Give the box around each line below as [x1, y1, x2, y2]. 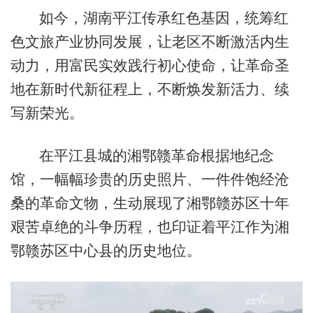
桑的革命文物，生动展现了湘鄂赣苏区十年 [10, 195, 289, 212]
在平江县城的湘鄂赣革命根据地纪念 [38, 147, 274, 164]
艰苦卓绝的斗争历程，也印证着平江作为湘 [10, 219, 289, 235]
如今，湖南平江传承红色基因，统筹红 [38, 9, 289, 26]
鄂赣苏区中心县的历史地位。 [10, 242, 201, 259]
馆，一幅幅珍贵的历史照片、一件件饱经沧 [10, 171, 289, 188]
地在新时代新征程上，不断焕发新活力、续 [10, 80, 289, 97]
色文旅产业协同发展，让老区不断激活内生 [10, 33, 289, 50]
